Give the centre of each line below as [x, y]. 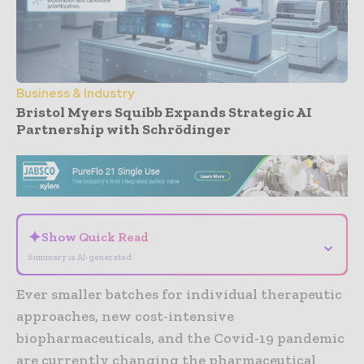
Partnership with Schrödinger [123, 130]
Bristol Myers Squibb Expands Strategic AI [164, 113]
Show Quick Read [95, 236]
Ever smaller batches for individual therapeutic [179, 294]
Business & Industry [75, 94]
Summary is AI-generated [80, 257]
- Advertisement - [182, 147]
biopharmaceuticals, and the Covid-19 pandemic [180, 338]
